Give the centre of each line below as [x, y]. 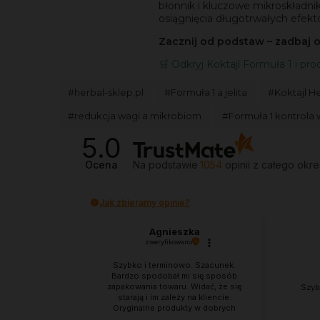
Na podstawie [166, 164]
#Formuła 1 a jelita [206, 92]
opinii [238, 164]
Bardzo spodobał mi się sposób [174, 275]
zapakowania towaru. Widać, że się [174, 286]
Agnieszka [174, 231]
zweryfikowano [169, 241]
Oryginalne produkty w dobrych [174, 307]
